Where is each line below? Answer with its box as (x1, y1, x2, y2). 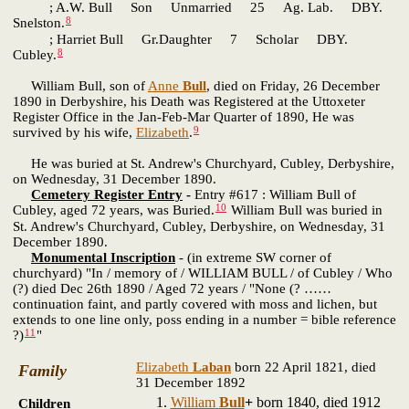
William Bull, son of (13, 78, 148, 93)
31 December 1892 (136, 375, 246, 391)
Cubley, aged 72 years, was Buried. (13, 203, 215, 218)
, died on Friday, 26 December (206, 78, 380, 93)
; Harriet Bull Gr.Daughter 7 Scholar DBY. (13, 31, 348, 47)
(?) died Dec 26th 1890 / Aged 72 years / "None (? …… (13, 280, 331, 296)
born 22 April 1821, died (231, 360, 376, 375)
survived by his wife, (13, 125, 136, 141)
